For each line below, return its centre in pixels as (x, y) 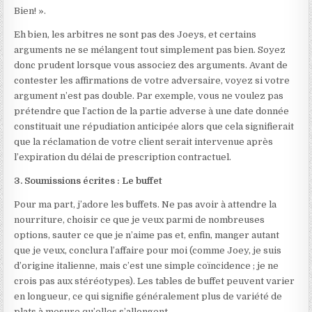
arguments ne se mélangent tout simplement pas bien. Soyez (150, 50)
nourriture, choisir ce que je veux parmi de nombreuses (140, 220)
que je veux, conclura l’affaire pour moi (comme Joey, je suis (148, 250)
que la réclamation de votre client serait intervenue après (144, 142)
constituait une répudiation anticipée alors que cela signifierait (154, 126)
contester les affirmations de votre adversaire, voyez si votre (152, 80)
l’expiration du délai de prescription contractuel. (123, 157)
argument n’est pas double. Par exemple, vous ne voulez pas (149, 96)
